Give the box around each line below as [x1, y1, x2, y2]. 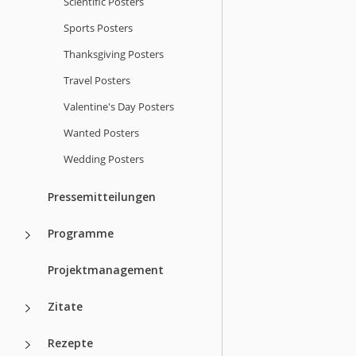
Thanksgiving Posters [64, 46, 164, 61]
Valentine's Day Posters [64, 99, 174, 114]
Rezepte [48, 335, 93, 350]
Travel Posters [64, 72, 130, 87]
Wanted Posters [64, 125, 139, 140]
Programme [48, 225, 114, 241]
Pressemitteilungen [48, 188, 156, 204]
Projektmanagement [48, 261, 164, 277]
